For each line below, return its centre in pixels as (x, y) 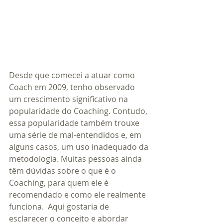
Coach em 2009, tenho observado (73, 87)
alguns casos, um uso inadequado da (80, 147)
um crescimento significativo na (69, 99)
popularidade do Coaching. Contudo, (79, 111)
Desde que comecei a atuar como (73, 75)
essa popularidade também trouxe (75, 123)
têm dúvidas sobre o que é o (63, 170)
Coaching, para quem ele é (60, 182)
